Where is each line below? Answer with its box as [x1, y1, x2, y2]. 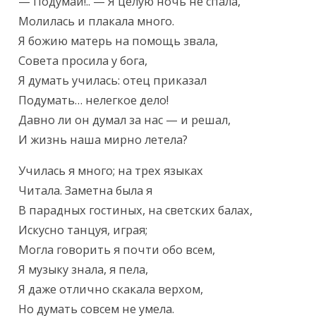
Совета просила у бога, [18, 53, 148, 69]
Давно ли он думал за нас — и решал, [18, 112, 231, 128]
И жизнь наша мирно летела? [18, 132, 188, 148]
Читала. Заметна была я [18, 183, 153, 199]
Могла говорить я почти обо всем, [18, 242, 216, 258]
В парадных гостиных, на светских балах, [18, 202, 253, 219]
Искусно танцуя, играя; [18, 222, 148, 238]
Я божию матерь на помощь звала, [18, 33, 219, 49]
